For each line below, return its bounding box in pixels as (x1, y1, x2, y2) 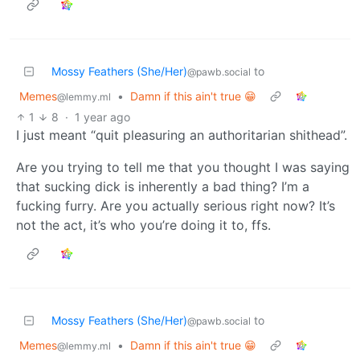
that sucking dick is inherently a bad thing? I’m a (16, 178, 309, 195)
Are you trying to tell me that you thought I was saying (16, 159, 350, 176)
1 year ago (74, 110, 130, 125)
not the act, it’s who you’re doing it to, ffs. (16, 217, 271, 234)
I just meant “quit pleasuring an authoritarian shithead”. (16, 127, 347, 144)
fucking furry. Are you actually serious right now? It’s (16, 198, 335, 215)
